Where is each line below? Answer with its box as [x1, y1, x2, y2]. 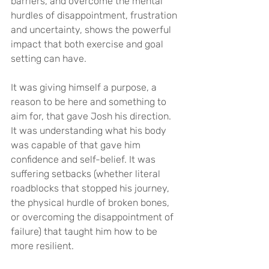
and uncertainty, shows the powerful [11, 23, 174, 35]
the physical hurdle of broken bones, [11, 196, 172, 208]
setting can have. [11, 52, 86, 64]
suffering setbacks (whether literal [11, 168, 163, 180]
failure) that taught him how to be [11, 225, 160, 237]
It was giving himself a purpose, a [11, 81, 159, 93]
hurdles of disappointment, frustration [11, 9, 180, 21]
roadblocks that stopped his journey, [11, 182, 172, 194]
